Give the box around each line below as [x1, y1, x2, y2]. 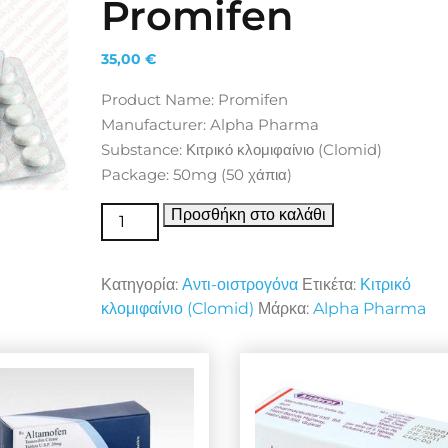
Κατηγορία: [100, 275, 182, 294]
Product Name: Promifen [100, 90, 288, 109]
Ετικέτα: [301, 275, 360, 294]
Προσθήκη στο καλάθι [170, 205, 326, 224]
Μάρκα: [257, 299, 313, 318]
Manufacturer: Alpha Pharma [100, 115, 319, 134]
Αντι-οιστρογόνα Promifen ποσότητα [99, 204, 367, 223]
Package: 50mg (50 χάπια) [100, 165, 292, 184]
